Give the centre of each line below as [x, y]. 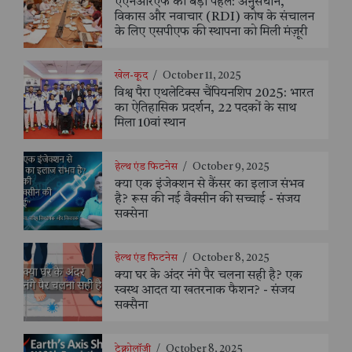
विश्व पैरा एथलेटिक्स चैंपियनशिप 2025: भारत [214, 94]
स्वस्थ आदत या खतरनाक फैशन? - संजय [205, 291]
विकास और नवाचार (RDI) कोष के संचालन [214, 18]
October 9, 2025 [231, 167]
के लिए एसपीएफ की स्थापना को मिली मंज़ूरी [211, 33]
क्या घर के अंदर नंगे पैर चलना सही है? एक [209, 276]
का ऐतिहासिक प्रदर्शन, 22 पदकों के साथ [205, 109]
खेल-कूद [132, 76]
